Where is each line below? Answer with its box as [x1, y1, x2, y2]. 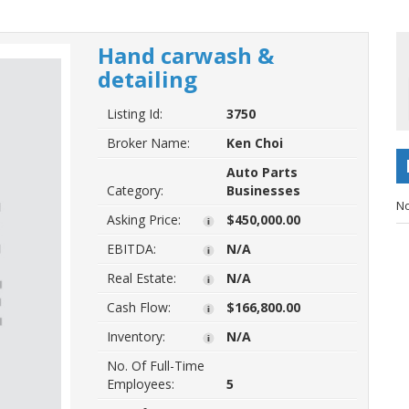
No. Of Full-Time [106, 357, 204, 374]
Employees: [106, 375, 174, 393]
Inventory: [106, 328, 165, 345]
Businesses [225, 182, 300, 199]
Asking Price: [106, 211, 181, 228]
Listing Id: [106, 105, 163, 122]
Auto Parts [225, 163, 298, 181]
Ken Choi [225, 134, 283, 152]
